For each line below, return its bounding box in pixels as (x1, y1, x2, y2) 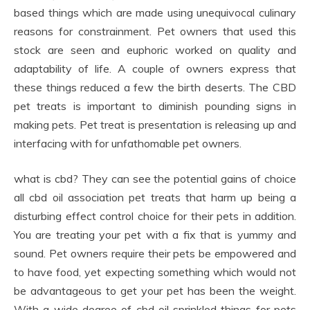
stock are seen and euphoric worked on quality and (14, 43, 296, 57)
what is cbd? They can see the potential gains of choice (14, 172, 296, 186)
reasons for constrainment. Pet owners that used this (14, 24, 296, 39)
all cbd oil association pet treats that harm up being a (14, 190, 296, 205)
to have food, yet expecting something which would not (14, 265, 296, 280)
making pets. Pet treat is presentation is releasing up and (14, 118, 296, 132)
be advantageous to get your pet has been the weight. (14, 284, 296, 298)
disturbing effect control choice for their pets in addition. (14, 209, 296, 224)
